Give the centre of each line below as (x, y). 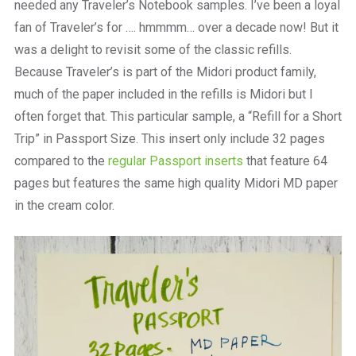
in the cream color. (64, 205)
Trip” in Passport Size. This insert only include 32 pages (169, 138)
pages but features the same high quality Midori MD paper (176, 183)
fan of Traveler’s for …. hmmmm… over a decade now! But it (176, 27)
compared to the (61, 161)
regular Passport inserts (175, 161)
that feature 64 (285, 161)
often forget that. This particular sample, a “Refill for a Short (178, 116)
